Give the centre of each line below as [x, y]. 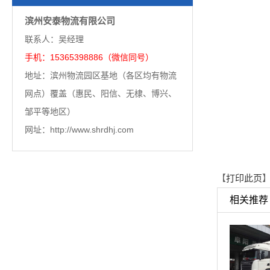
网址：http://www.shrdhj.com [79, 130]
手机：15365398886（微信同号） [90, 57]
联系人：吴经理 [55, 39]
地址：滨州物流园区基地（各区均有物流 [101, 75]
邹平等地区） [51, 111]
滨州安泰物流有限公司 [70, 21]
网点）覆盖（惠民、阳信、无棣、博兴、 [101, 93]
